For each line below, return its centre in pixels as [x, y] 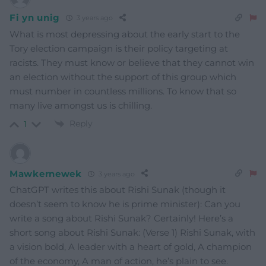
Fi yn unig [35, 18]
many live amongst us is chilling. [81, 105]
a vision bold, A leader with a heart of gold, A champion [131, 247]
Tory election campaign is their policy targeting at [119, 48]
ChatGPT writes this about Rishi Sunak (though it [118, 190]
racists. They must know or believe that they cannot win [132, 62]
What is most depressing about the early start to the [125, 34]
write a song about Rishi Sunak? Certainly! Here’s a [121, 218]
